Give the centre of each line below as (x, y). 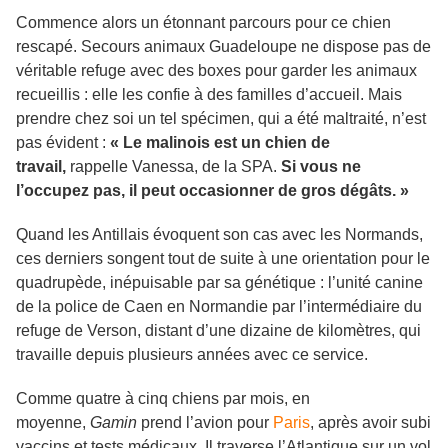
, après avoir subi (370, 423)
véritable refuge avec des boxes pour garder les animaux (216, 71)
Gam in (113, 423)
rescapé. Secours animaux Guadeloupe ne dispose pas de (223, 47)
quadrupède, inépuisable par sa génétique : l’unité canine (219, 283)
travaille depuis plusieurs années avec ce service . (192, 355)
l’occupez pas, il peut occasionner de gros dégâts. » (212, 191)
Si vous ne (321, 167)
